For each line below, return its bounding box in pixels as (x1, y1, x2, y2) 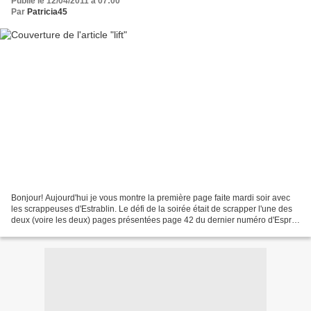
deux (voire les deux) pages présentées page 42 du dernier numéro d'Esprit (11, 215, 296, 225)
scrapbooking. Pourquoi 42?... (11, 226, 124, 236)
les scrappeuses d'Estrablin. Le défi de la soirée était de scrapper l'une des (11, 203, 292, 214)
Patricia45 (27, 7, 67, 17)
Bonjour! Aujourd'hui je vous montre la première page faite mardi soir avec (11, 192, 290, 203)
